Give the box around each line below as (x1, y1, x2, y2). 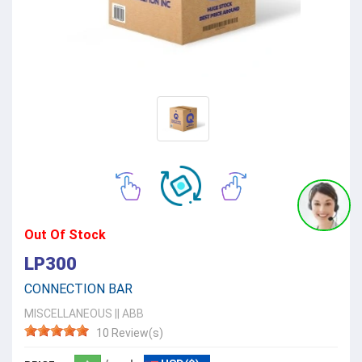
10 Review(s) (96, 326, 163, 340)
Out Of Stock (24, 227, 106, 243)
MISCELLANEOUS (24, 307, 112, 321)
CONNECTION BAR (24, 281, 133, 297)
